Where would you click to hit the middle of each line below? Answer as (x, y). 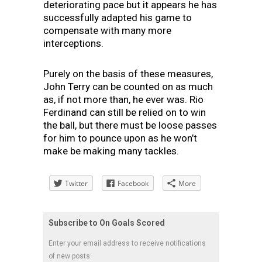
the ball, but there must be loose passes (130, 125)
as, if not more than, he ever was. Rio (123, 99)
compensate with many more (107, 30)
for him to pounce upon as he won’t (120, 138)
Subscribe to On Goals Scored (107, 223)
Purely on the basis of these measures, (128, 73)
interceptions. (73, 43)
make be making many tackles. (111, 151)
